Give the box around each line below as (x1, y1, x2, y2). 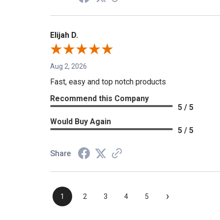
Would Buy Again (50, 117, 111, 127)
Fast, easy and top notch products (50, 77, 166, 87)
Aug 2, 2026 (50, 62, 87, 71)
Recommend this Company (50, 94, 149, 104)
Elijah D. (50, 30, 78, 40)
